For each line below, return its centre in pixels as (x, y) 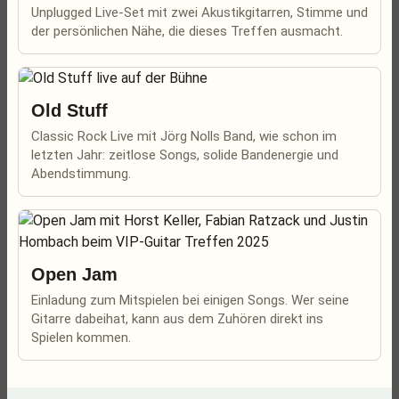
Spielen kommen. (81, 338)
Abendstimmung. (81, 174)
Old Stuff (69, 110)
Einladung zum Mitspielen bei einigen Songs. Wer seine (190, 300)
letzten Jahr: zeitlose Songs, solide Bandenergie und (185, 155)
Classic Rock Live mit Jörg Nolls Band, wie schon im (184, 136)
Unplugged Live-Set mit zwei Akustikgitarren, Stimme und (199, 12)
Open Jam (74, 274)
